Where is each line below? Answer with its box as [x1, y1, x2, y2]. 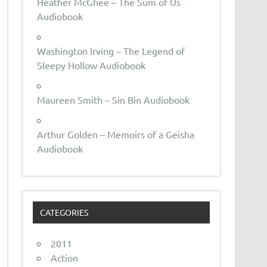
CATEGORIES [39, 207, 88, 218]
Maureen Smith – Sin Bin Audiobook [37, 93, 190, 105]
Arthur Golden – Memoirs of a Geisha [37, 128, 195, 140]
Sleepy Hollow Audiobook [37, 58, 146, 71]
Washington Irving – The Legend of [37, 44, 185, 57]
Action [51, 252, 79, 264]
